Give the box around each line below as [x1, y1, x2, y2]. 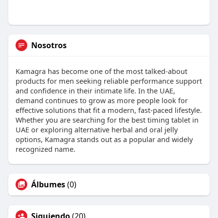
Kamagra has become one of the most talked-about [15, 66, 187, 76]
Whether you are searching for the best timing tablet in [15, 114, 199, 125]
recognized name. [15, 144, 75, 154]
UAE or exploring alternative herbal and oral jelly [15, 124, 178, 134]
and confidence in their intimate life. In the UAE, [15, 85, 175, 95]
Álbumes [31, 179, 65, 190]
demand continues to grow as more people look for [15, 95, 188, 105]
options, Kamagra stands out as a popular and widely [15, 134, 193, 144]
